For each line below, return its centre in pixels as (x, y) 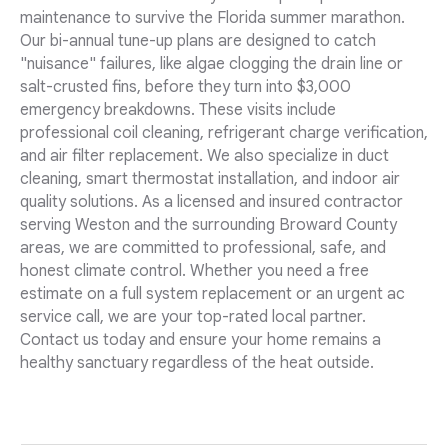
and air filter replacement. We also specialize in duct (204, 156)
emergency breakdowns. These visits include (178, 110)
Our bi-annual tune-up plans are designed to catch (198, 41)
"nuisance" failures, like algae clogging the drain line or (211, 64)
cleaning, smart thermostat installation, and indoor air (210, 179)
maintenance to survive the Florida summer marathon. (212, 18)
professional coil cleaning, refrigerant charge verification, (224, 133)
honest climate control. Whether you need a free (194, 271)
